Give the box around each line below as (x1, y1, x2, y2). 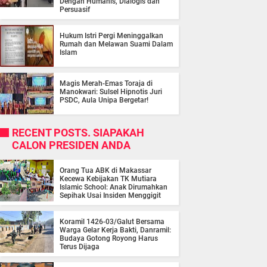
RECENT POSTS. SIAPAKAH (12, 126, 144, 139)
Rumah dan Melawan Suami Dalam (60, 40, 173, 49)
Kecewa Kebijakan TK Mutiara (60, 175, 157, 184)
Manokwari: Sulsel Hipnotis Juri (60, 88, 162, 97)
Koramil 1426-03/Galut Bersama (60, 218, 164, 226)
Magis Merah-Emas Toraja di (60, 79, 153, 88)
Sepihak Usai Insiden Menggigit (60, 191, 161, 200)
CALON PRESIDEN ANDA (12, 139, 131, 152)
